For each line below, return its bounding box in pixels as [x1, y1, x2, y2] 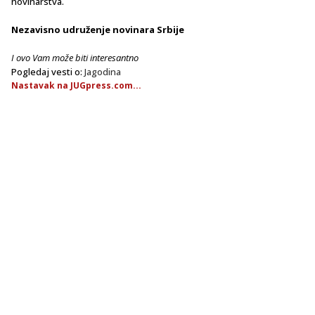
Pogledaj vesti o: [11, 65, 84, 78]
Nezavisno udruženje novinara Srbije [11, 22, 184, 36]
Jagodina [84, 65, 121, 78]
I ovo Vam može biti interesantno [11, 51, 139, 64]
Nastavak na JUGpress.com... [11, 79, 141, 91]
